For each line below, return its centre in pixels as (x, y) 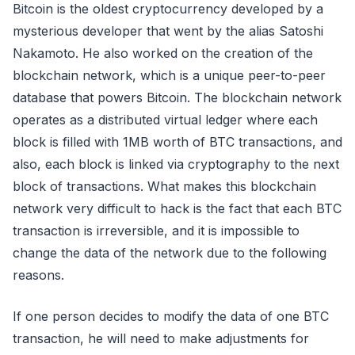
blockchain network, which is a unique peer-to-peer (169, 75)
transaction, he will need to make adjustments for (161, 338)
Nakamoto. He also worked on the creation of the (163, 53)
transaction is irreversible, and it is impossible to (156, 231)
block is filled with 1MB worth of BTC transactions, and (177, 142)
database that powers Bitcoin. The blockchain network (177, 97)
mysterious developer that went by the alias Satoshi (168, 31)
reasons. (42, 275)
